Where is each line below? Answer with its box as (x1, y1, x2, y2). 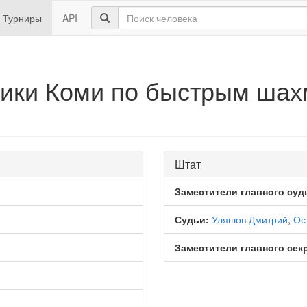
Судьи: (175, 212, 209, 226)
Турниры (3, 11, 42, 25)
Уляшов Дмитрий (212, 212, 288, 226)
